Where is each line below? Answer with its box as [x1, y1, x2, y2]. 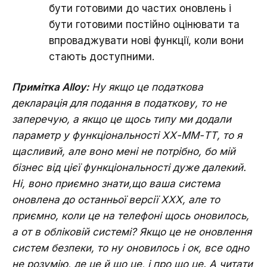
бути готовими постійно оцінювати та [49, 18, 240, 30]
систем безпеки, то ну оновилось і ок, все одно [12, 241, 249, 254]
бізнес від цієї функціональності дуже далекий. [12, 161, 246, 173]
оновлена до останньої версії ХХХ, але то [12, 193, 220, 206]
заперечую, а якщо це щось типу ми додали [12, 113, 231, 125]
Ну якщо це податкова [92, 80, 203, 93]
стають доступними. [49, 50, 154, 63]
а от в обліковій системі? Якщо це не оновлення [12, 225, 252, 238]
